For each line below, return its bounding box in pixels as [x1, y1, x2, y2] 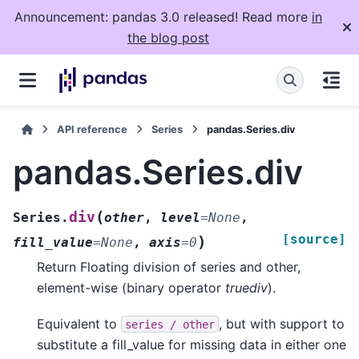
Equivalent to [37, 315, 121, 332]
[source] [282, 232, 346, 248]
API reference [57, 123, 128, 135]
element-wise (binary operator [37, 280, 225, 296]
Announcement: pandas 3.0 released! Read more [14, 9, 312, 25]
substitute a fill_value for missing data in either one [37, 336, 346, 353]
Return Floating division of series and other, [37, 259, 301, 276]
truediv [225, 280, 268, 296]
